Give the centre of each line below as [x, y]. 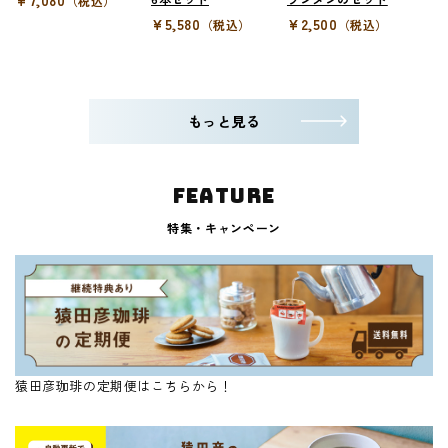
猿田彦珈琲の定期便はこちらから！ [124, 386]
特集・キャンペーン [224, 227]
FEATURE [224, 195]
